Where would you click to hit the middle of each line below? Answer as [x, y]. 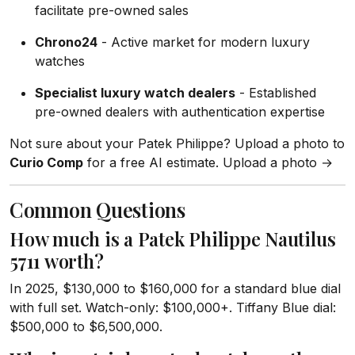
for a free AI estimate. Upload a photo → [208, 162]
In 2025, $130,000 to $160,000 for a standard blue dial [175, 288]
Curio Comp [46, 162]
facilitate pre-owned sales [112, 10]
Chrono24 [66, 42]
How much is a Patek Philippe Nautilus [173, 239]
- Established [276, 93]
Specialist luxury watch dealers [135, 93]
